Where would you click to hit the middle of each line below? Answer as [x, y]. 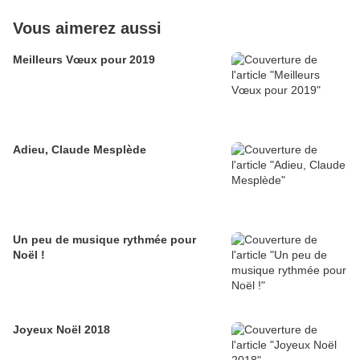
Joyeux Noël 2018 [61, 330]
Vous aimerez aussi [87, 29]
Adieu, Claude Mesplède [80, 150]
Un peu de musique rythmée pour [104, 240]
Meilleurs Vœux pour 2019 [84, 60]
